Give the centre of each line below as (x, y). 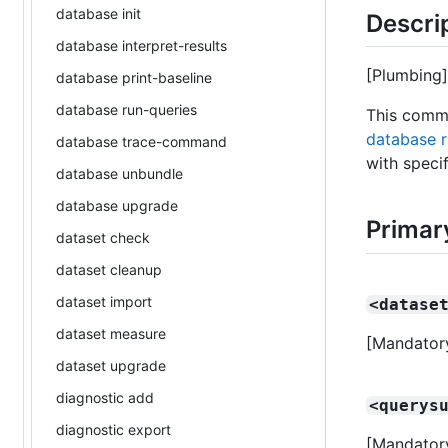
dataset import (104, 301)
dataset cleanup (109, 269)
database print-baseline (134, 77)
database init (98, 13)
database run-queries (126, 109)
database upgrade (117, 205)
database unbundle (119, 173)
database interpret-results (141, 45)
